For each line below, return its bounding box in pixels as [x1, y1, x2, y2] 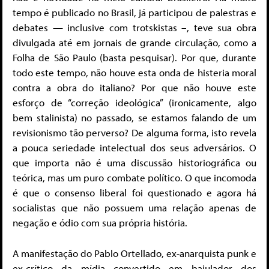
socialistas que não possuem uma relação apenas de [13, 201, 256, 214]
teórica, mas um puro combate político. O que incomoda [13, 171, 256, 184]
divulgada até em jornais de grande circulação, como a [13, 36, 256, 49]
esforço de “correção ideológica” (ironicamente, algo [13, 96, 256, 109]
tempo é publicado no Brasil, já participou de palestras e [13, 6, 256, 19]
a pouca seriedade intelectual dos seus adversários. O [13, 141, 256, 154]
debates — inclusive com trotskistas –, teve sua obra [13, 21, 256, 34]
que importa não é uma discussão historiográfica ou [13, 156, 256, 169]
